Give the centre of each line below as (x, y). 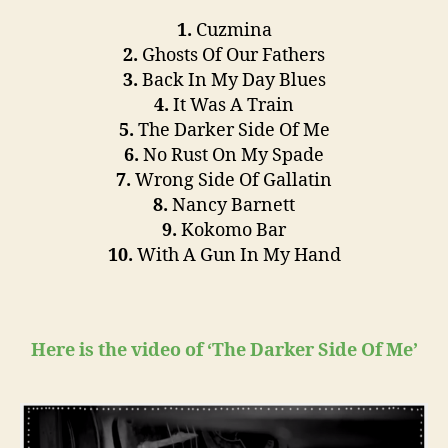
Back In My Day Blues (231, 80)
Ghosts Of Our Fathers (231, 55)
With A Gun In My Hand (236, 255)
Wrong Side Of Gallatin (231, 180)
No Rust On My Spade (231, 155)
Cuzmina (233, 30)
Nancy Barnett (231, 205)
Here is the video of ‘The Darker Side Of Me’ (224, 350)
